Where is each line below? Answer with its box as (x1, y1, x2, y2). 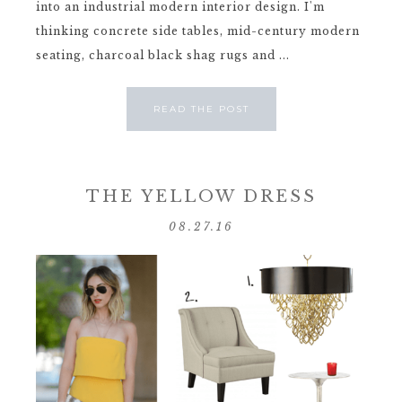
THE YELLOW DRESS (85, 187, 317, 207)
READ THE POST (153, 102, 249, 115)
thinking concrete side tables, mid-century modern (36, 23, 360, 38)
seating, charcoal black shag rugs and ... (36, 48, 290, 62)
